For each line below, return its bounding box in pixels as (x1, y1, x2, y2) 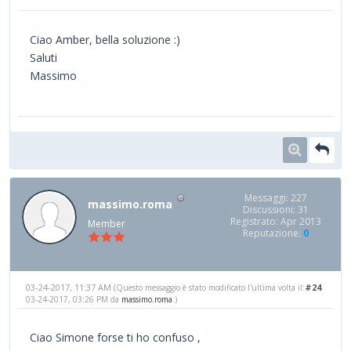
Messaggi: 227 (244, 191, 307, 205)
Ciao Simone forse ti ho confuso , (30, 329, 201, 345)
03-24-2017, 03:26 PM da (26, 293, 121, 305)
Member (88, 216, 125, 230)
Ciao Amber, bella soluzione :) (30, 32, 180, 48)
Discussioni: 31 (243, 203, 309, 217)
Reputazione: (243, 226, 303, 241)
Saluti (30, 50, 57, 66)
